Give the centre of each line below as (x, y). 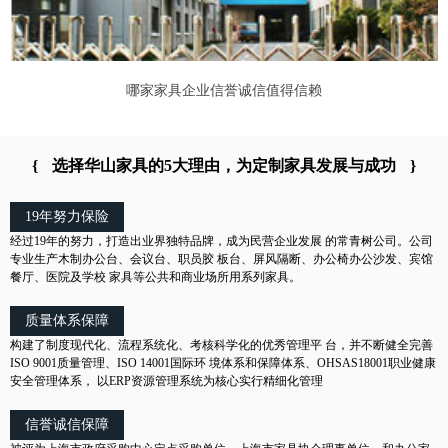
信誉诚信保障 (67, 425)
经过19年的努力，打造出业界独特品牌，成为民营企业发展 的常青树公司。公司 (221, 241)
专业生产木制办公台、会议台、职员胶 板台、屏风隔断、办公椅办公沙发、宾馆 (221, 259)
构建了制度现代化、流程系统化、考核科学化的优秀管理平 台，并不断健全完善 (221, 345)
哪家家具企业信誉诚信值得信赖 (224, 91)
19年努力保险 (67, 217)
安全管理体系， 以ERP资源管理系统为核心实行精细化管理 (166, 381)
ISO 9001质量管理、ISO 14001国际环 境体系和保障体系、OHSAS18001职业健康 (223, 363)
